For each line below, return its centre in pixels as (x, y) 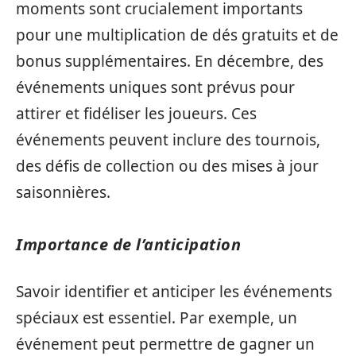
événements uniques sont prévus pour (155, 87)
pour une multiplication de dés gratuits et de (177, 35)
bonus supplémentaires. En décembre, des (170, 61)
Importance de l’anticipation (128, 244)
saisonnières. (63, 192)
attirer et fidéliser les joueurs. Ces (136, 114)
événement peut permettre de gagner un (165, 344)
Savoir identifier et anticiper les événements (174, 291)
